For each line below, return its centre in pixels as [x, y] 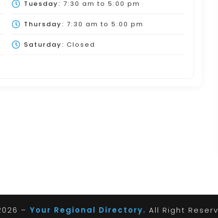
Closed [80, 44]
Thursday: [44, 24]
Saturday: [44, 44]
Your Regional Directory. [88, 210]
